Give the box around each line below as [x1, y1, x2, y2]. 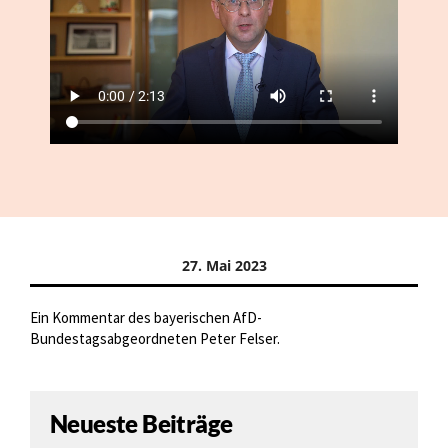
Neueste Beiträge [50, 409, 233, 438]
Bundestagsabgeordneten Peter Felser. [30, 329, 280, 348]
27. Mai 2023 [181, 256, 267, 275]
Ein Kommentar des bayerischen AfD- [30, 308, 262, 327]
